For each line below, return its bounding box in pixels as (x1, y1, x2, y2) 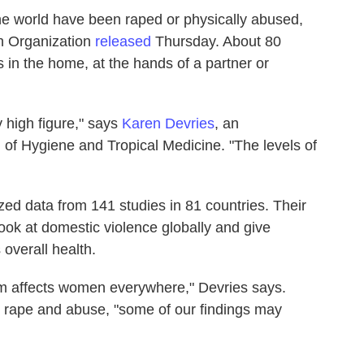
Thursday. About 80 (151, 32, 281, 50)
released (95, 32, 151, 50)
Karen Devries (122, 115, 214, 132)
